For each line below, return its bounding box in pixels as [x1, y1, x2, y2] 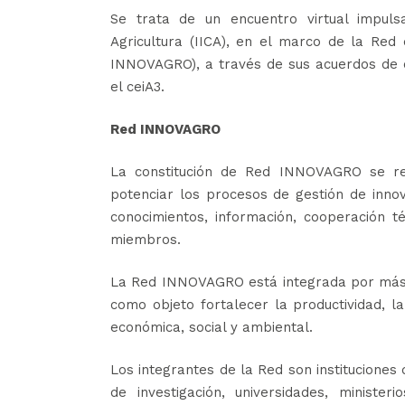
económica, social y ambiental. [110, 319, 313, 335]
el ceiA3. [110, 79, 165, 95]
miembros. [110, 231, 181, 248]
